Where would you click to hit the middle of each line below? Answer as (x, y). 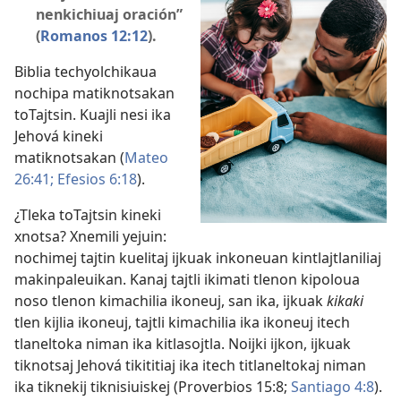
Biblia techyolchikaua (85, 71)
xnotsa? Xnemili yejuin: (90, 236)
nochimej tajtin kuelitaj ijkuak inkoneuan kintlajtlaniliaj (198, 257)
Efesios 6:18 (95, 179)
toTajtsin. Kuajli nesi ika (93, 114)
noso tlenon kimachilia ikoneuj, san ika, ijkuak (171, 300)
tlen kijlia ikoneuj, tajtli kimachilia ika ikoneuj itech (182, 322)
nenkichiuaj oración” (109, 14)
